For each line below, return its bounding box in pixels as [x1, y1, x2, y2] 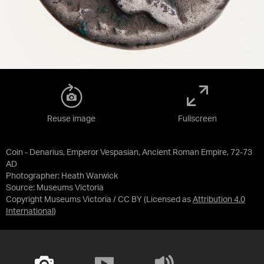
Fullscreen [178, 115, 217, 123]
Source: [6, 184, 37, 192]
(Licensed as [144, 196, 193, 204]
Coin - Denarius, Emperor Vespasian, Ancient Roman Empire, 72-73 [6, 148, 252, 157]
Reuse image [47, 115, 95, 123]
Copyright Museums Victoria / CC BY [6, 196, 142, 204]
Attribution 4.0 [193, 196, 245, 204]
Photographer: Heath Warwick [6, 172, 118, 180]
